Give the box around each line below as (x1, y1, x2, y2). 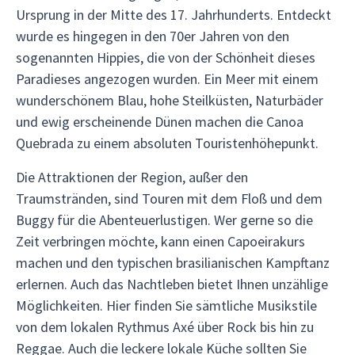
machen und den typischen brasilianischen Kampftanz (16, 254, 330, 272)
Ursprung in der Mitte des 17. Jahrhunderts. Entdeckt (16, 6, 331, 24)
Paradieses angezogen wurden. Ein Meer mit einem (16, 70, 319, 88)
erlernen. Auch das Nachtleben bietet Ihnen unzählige (16, 275, 328, 293)
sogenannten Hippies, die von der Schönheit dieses (16, 48, 315, 67)
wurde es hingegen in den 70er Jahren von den (16, 27, 289, 45)
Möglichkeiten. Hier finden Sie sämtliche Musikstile (16, 296, 317, 315)
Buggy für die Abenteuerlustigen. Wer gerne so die (16, 211, 313, 229)
